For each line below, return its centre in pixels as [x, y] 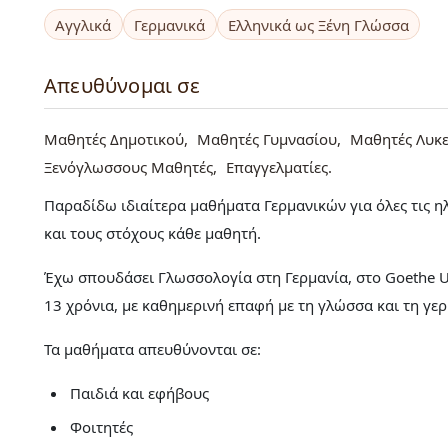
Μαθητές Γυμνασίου [267, 139]
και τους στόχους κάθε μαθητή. [152, 233]
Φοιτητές [101, 426]
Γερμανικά [170, 24]
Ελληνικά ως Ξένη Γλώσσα [318, 24]
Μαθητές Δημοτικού [114, 139]
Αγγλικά [83, 24]
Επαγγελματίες [277, 167]
